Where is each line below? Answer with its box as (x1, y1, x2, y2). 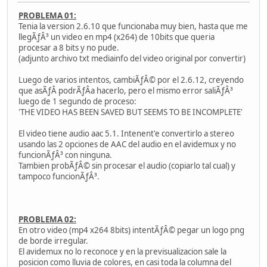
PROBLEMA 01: (18, 10, 76, 21)
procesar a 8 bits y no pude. (18, 42, 119, 54)
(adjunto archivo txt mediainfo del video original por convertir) (18, 53, 246, 64)
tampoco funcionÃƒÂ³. (18, 171, 100, 182)
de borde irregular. (18, 235, 88, 247)
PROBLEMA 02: (18, 214, 76, 225)
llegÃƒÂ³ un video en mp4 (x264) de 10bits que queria (18, 32, 215, 43)
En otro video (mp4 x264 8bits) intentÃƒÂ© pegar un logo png (18, 225, 244, 236)
